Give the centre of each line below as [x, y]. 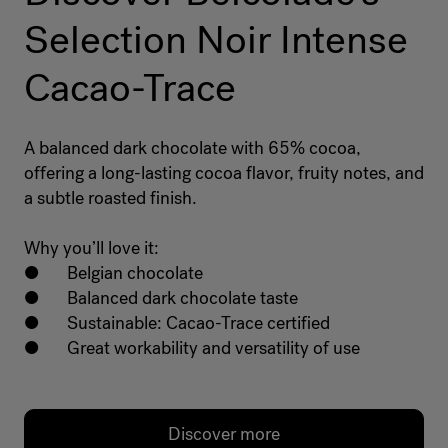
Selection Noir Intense [216, 40]
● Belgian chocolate [113, 273]
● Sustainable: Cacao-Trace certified [177, 323]
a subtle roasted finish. [110, 198]
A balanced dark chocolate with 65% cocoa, [192, 148]
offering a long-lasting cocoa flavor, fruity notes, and [224, 173]
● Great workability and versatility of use [192, 348]
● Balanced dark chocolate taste [161, 298]
